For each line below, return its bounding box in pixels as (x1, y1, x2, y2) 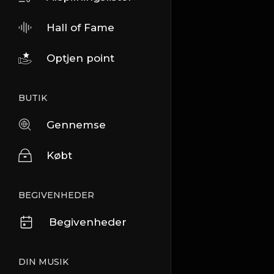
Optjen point (46, 52, 114, 64)
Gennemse (46, 119, 106, 131)
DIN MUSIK (18, 256, 68, 267)
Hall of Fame (46, 21, 114, 34)
